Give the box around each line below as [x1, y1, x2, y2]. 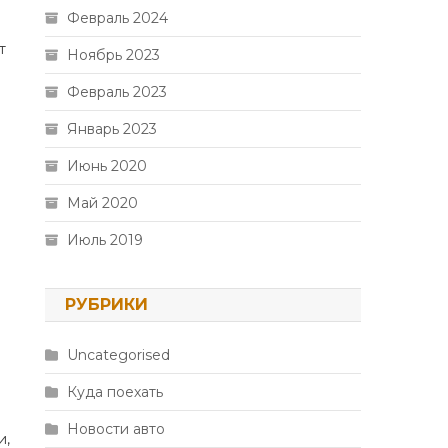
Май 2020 [67, 194, 139, 212]
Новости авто [67, 420, 166, 438]
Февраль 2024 [67, 9, 169, 27]
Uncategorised [67, 346, 171, 364]
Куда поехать [67, 383, 164, 401]
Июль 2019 [67, 231, 144, 249]
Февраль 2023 [67, 83, 168, 101]
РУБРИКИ [65, 295, 149, 314]
